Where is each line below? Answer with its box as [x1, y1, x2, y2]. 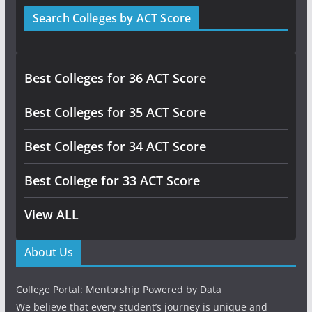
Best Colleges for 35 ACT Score [24, 103, 206, 120]
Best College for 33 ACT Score [24, 171, 200, 189]
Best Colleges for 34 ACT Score [24, 137, 206, 155]
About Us [24, 244, 73, 260]
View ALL [24, 205, 79, 223]
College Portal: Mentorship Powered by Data [15, 282, 221, 296]
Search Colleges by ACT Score [32, 10, 192, 26]
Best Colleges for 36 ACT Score [24, 69, 206, 86]
